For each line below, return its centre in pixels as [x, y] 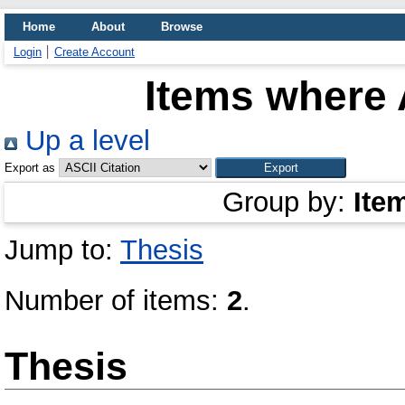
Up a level [84, 141]
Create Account [94, 52]
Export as [30, 168]
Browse [182, 27]
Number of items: [116, 301]
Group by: [288, 202]
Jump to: [62, 250]
